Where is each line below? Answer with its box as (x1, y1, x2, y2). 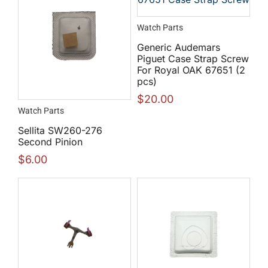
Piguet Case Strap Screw (137, 53, 249, 65)
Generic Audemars (137, 41, 220, 54)
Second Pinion (18, 136, 83, 148)
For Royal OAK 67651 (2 (137, 64, 245, 77)
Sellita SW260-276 (18, 124, 102, 137)
